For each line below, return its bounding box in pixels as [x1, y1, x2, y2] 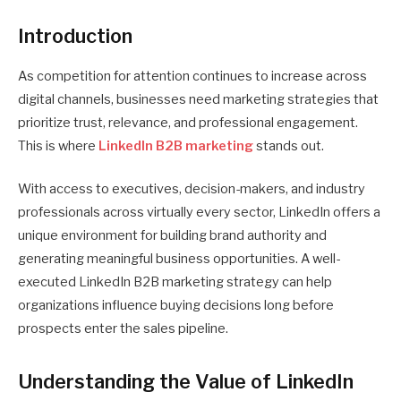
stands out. [253, 138, 324, 155]
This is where [18, 138, 98, 155]
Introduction [18, 24, 132, 47]
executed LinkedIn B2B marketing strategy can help [18, 274, 332, 291]
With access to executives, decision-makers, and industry [18, 181, 365, 198]
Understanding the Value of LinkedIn [18, 369, 354, 393]
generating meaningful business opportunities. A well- [18, 251, 340, 268]
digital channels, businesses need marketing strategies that [18, 91, 379, 108]
